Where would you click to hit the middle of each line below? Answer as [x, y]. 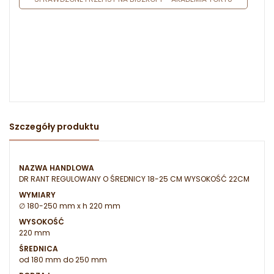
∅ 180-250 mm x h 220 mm [70, 206]
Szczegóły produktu [54, 127]
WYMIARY [37, 195]
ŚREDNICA [39, 249]
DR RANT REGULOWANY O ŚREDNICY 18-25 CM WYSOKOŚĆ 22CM [134, 179]
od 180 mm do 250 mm [63, 260]
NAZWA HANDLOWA [57, 168]
